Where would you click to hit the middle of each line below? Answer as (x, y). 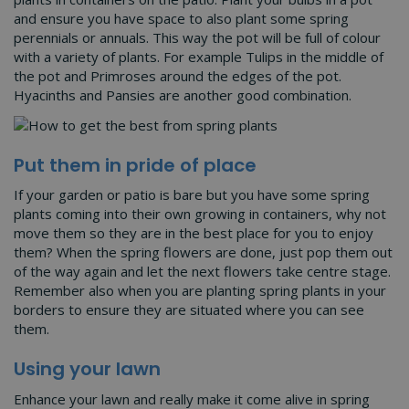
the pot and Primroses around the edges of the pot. (178, 76)
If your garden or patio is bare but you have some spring (192, 195)
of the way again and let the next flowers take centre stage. (202, 272)
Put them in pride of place (137, 165)
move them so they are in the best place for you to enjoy (194, 233)
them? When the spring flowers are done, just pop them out (203, 252)
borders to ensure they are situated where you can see (189, 310)
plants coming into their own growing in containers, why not (200, 214)
